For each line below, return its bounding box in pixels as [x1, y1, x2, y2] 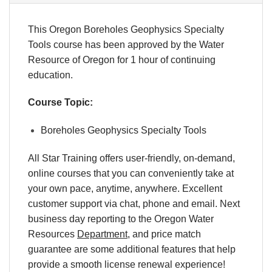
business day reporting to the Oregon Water [28, 213, 214, 224]
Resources [28, 228, 77, 239]
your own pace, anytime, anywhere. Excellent [28, 183, 222, 194]
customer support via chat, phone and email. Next [28, 198, 240, 209]
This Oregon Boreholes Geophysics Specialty [28, 24, 224, 35]
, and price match [127, 228, 201, 239]
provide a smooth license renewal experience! [28, 259, 225, 270]
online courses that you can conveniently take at [28, 168, 234, 178]
